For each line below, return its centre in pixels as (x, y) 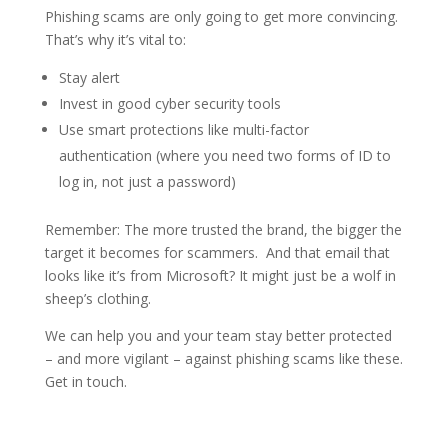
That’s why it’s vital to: (115, 39)
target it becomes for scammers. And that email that (217, 252)
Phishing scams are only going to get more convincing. (221, 16)
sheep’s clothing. (97, 298)
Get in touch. (85, 381)
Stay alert (89, 77)
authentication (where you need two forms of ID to (224, 155)
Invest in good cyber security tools (169, 103)
